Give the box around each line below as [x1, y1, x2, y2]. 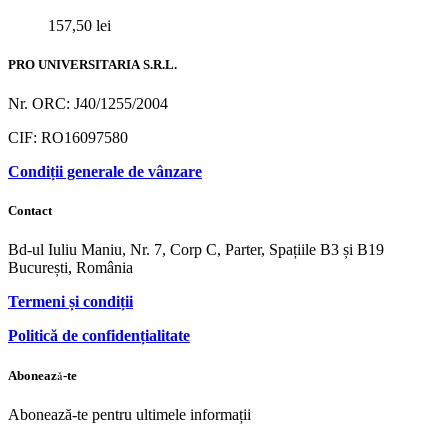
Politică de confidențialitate [8, 327, 190, 345]
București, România [8, 259, 133, 277]
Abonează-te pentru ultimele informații [8, 405, 251, 423]
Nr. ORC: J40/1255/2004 [8, 95, 168, 113]
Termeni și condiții [8, 293, 133, 311]
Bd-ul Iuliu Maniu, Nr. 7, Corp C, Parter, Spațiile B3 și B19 [8, 241, 384, 259]
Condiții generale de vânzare [8, 163, 202, 181]
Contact [8, 203, 52, 220]
